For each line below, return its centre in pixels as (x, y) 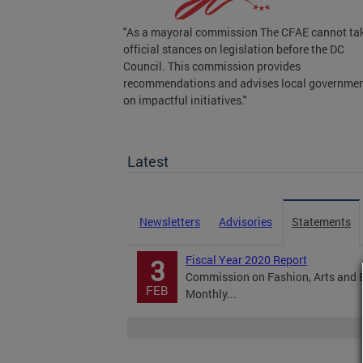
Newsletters (170, 222)
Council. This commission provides (212, 66)
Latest (148, 161)
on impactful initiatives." (185, 100)
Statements (321, 222)
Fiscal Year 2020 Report (246, 260)
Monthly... (211, 294)
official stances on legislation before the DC (234, 49)
